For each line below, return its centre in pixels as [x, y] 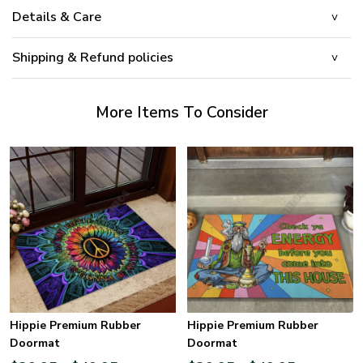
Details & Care [57, 17]
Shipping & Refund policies [93, 58]
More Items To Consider [181, 113]
